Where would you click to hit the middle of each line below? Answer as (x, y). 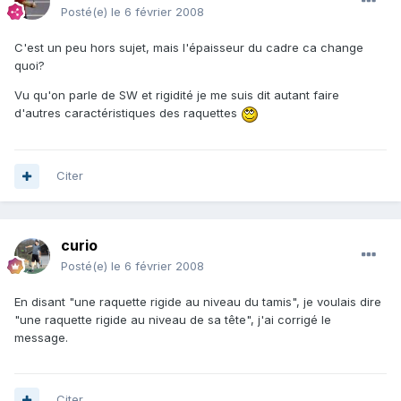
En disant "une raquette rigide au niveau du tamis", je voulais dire (198, 302)
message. (41, 338)
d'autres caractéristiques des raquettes (128, 113)
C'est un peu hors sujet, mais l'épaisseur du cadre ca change (189, 48)
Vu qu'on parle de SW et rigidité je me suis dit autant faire (177, 95)
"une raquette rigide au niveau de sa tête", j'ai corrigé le (173, 320)
